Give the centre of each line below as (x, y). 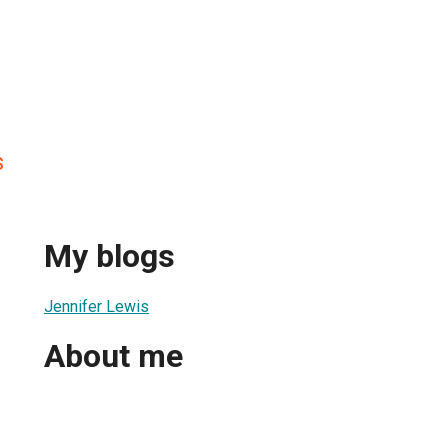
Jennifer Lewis (96, 306)
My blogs (109, 256)
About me (113, 356)
